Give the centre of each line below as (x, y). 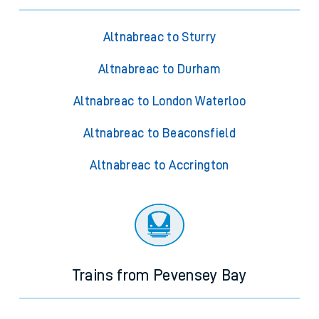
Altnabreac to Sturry (159, 37)
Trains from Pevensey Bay (159, 276)
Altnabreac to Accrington (159, 166)
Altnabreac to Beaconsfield (159, 134)
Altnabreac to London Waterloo (159, 101)
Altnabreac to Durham (159, 69)
